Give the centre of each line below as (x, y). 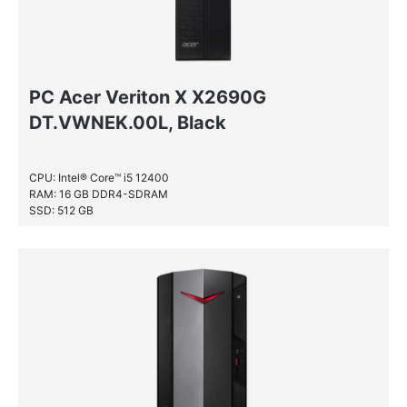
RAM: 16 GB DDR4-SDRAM (99, 194)
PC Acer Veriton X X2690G (148, 97)
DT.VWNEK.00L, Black (128, 123)
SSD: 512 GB (61, 210)
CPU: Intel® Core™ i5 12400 (99, 178)
